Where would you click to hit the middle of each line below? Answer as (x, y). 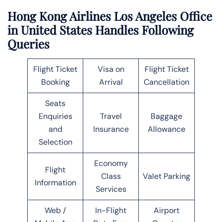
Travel (111, 116)
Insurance (111, 129)
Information (55, 182)
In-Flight (111, 210)
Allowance (166, 129)
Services (111, 189)
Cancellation (166, 82)
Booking (55, 82)
